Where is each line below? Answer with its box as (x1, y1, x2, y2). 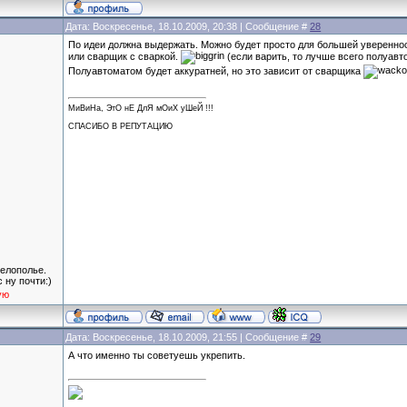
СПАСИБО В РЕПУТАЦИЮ (68, 121, 174, 131)
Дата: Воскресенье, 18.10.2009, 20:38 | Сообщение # (65, 21, 311, 32)
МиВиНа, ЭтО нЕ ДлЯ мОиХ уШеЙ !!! (68, 104, 214, 114)
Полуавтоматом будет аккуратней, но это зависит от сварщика (68, 65, 364, 76)
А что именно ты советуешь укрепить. (68, 350, 246, 361)
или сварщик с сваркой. (68, 50, 182, 62)
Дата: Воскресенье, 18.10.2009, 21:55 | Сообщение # (65, 332, 311, 342)
